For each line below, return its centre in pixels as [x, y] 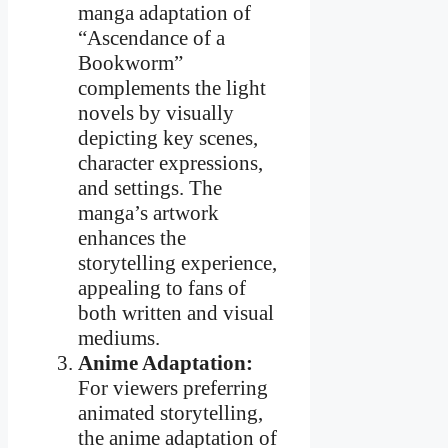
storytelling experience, [177, 263]
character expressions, [170, 163]
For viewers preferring [173, 388]
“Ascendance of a [151, 38]
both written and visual [176, 313]
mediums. [119, 338]
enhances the [132, 238]
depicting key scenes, [168, 138]
